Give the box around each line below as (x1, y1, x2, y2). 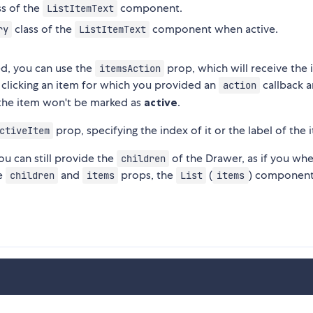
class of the (12, 22, 75, 37)
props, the (118, 168, 177, 183)
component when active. (150, 22, 279, 37)
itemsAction (99, 62, 161, 75)
